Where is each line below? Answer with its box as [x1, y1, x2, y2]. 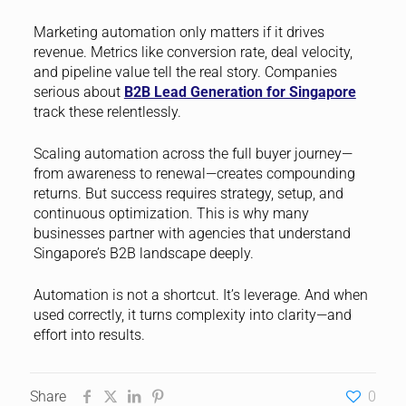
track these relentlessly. [33, 102, 181, 121]
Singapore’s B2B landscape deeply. [33, 244, 254, 262]
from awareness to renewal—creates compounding [33, 164, 355, 182]
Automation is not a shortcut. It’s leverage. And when [33, 285, 368, 304]
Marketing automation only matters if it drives [33, 23, 324, 41]
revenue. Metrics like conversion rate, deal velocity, [33, 43, 353, 61]
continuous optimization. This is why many [33, 204, 309, 222]
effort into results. [33, 325, 145, 343]
